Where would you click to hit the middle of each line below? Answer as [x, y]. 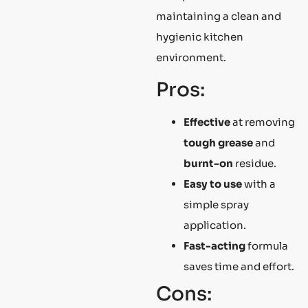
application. [215, 225]
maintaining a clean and [219, 16]
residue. [255, 163]
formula [267, 245]
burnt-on [208, 163]
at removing [263, 122]
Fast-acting [214, 245]
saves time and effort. [239, 266]
